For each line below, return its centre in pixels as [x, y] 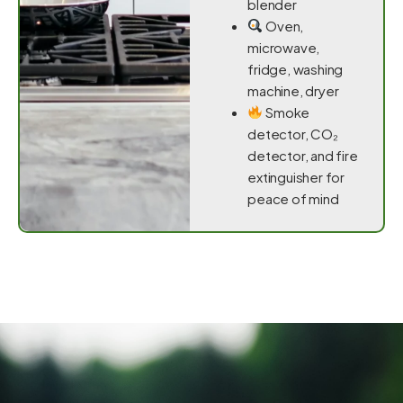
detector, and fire [303, 155]
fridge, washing [296, 68]
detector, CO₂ [293, 133]
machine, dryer [293, 90]
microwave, [284, 47]
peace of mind [293, 198]
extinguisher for [296, 176]
